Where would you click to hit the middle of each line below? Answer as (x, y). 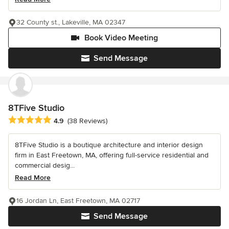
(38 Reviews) (87, 121)
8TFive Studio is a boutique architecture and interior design (109, 145)
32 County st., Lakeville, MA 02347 (71, 22)
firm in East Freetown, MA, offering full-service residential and (112, 155)
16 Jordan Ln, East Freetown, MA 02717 (78, 200)
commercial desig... (45, 165)
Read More (33, 177)
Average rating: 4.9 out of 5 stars (66, 120)
